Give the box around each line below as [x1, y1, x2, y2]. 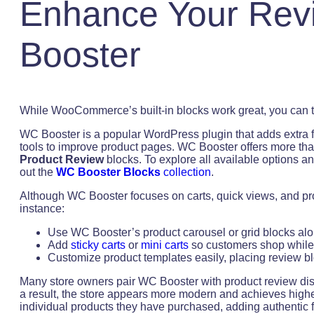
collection [161, 165, 211, 178]
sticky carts [71, 238, 125, 251]
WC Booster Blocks [56, 165, 161, 178]
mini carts [141, 238, 189, 251]
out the [20, 165, 56, 178]
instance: [20, 202, 64, 214]
